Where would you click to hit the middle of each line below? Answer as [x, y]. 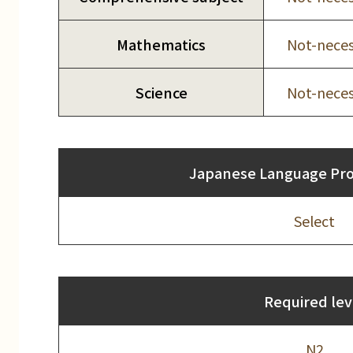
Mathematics [161, 45]
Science [161, 93]
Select [314, 221]
